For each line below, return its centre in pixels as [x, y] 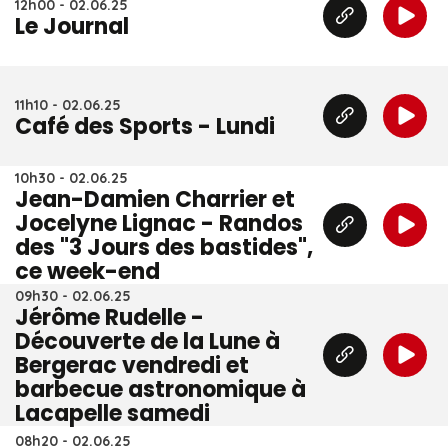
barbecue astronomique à [160, 389]
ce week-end [87, 271]
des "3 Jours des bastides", [164, 247]
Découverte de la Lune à [147, 341]
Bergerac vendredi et [132, 365]
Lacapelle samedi [112, 413]
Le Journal [72, 26]
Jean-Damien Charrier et [155, 199]
